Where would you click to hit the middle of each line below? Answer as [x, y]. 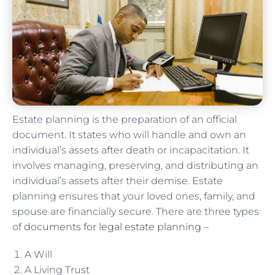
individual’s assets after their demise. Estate [118, 180]
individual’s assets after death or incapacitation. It [131, 150]
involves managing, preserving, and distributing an [135, 165]
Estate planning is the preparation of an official [125, 119]
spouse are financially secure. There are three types [136, 211]
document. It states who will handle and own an [129, 134]
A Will [38, 254]
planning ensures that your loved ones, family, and [134, 196]
